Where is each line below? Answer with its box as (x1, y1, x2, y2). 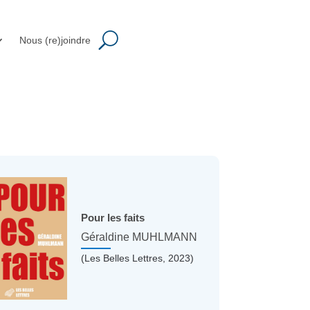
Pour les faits (81, 212, 145, 224)
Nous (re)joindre (19, 34, 91, 46)
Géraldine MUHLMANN (81, 231, 198, 244)
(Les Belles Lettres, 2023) (81, 253, 194, 264)
